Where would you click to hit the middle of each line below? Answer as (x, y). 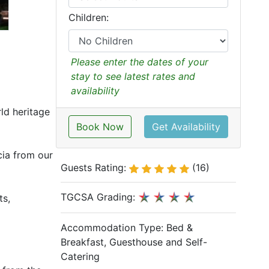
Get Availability (186, 127)
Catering (80, 256)
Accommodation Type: (113, 227)
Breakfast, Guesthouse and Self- (134, 242)
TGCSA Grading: (99, 197)
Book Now (100, 127)
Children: (88, 17)
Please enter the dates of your (139, 62)
